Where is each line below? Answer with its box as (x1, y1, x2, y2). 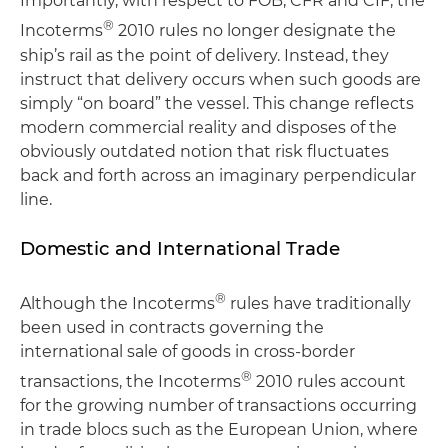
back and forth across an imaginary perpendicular (20, 165, 416, 185)
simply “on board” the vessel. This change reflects (20, 93, 414, 113)
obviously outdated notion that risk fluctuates (20, 141, 389, 161)
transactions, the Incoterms (20, 372, 241, 392)
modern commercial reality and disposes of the (20, 117, 397, 137)
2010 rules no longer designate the (114, 21, 396, 41)
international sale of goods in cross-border (20, 341, 355, 361)
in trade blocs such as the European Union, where (20, 420, 418, 440)
